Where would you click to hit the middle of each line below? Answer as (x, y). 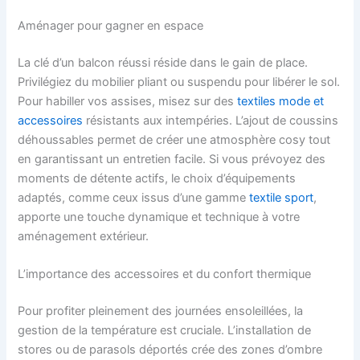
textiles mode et (281, 102)
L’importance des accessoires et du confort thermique (165, 274)
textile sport (282, 198)
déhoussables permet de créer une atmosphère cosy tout (174, 140)
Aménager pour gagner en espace (111, 26)
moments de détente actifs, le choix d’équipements (157, 179)
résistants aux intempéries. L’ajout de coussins (211, 121)
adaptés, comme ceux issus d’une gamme (134, 198)
